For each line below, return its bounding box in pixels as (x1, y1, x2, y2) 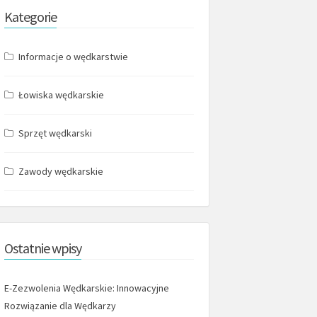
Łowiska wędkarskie (18, 88, 104, 101)
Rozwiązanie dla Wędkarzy (4, 299, 116, 312)
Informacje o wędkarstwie (18, 50, 128, 63)
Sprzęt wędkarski (18, 127, 92, 139)
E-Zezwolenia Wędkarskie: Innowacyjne (4, 282, 169, 294)
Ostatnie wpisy (4, 239, 81, 257)
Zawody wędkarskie (18, 165, 103, 178)
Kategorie (4, 8, 57, 25)
